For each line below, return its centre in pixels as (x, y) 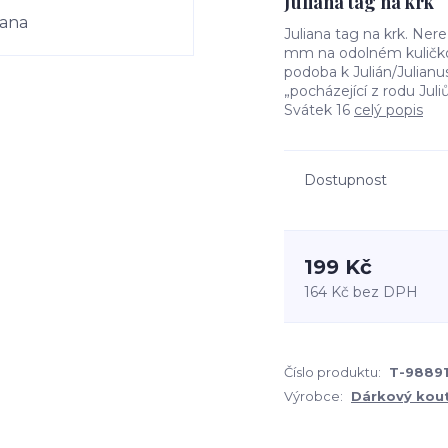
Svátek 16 (319, 110)
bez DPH (385, 292)
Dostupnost (345, 180)
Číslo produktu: (332, 372)
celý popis (388, 110)
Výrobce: (313, 396)
